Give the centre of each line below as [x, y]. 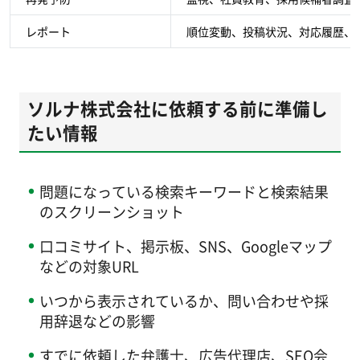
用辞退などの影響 [97, 320]
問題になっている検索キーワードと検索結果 [184, 192]
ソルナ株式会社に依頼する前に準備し [177, 108]
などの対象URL [89, 266]
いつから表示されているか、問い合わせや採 [184, 300]
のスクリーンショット [111, 212]
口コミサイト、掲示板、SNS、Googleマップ [185, 245]
